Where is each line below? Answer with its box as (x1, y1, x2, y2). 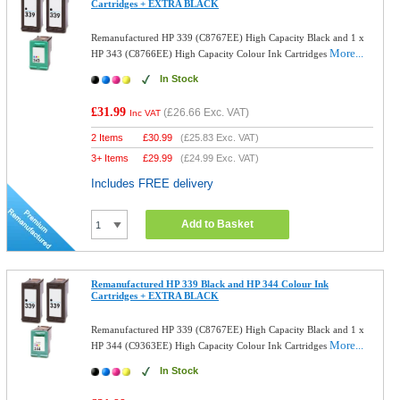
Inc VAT (129, 108, 162, 118)
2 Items (91, 132, 124, 143)
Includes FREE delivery (91, 177, 214, 190)
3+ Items (91, 153, 129, 163)
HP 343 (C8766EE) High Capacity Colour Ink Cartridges (91, 48, 330, 59)
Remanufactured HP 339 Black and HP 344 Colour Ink (91, 279, 329, 289)
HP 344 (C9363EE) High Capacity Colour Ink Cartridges (91, 340, 330, 351)
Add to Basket (181, 218, 254, 230)
